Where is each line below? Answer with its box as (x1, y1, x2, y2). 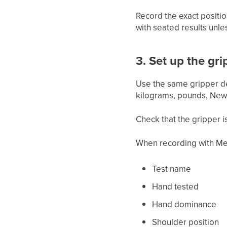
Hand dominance (152, 198, 217, 210)
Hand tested (152, 180, 199, 193)
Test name (152, 163, 192, 175)
